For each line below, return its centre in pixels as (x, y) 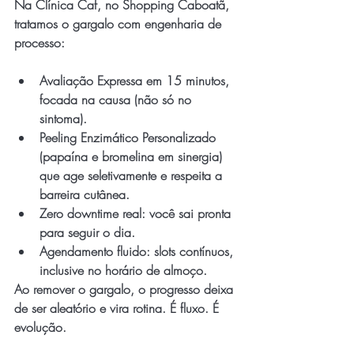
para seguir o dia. (87, 232)
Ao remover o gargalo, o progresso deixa (126, 289)
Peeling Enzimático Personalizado (130, 137)
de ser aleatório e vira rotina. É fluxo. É (119, 308)
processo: (40, 43)
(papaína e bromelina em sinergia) (133, 156)
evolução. (40, 327)
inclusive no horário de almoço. (123, 270)
